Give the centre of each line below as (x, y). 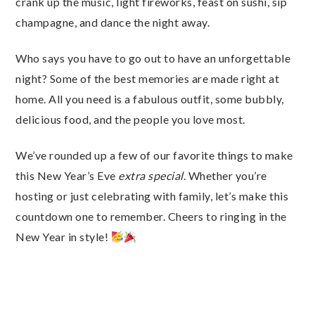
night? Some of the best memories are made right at (147, 78)
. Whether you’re (225, 175)
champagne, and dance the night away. (112, 22)
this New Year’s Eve (67, 175)
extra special (151, 175)
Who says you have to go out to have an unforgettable (153, 58)
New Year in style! (63, 237)
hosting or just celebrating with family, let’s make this (152, 196)
